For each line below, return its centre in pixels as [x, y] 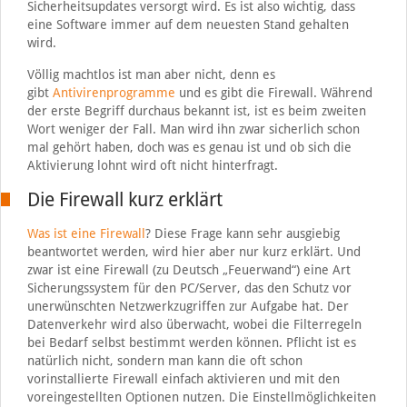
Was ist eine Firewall [86, 234]
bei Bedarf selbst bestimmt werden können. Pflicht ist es [191, 343]
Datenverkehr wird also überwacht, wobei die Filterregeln [194, 325]
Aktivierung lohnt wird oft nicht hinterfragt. [152, 166]
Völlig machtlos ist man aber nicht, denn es [151, 75]
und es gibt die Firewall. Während [273, 93]
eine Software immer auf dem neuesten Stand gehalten [188, 25]
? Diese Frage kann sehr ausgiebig [242, 234]
